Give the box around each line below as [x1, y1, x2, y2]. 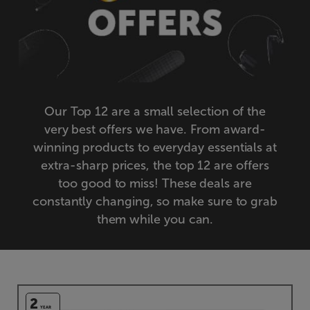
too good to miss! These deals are [58, 175, 252, 191]
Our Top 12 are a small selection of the [44, 103, 266, 119]
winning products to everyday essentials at [33, 139, 277, 155]
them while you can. [96, 211, 214, 227]
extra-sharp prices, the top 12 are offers [41, 157, 269, 173]
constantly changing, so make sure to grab [32, 193, 278, 209]
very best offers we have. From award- [44, 121, 266, 137]
